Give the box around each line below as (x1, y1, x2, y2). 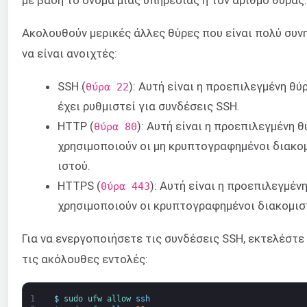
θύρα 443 (101, 180, 150, 192)
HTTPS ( (58, 178, 101, 193)
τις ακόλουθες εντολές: (22, 252, 148, 267)
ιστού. (58, 158, 90, 173)
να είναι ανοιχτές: (22, 47, 117, 61)
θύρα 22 (86, 80, 129, 93)
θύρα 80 (94, 120, 137, 132)
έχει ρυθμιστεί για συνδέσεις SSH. (58, 99, 240, 113)
